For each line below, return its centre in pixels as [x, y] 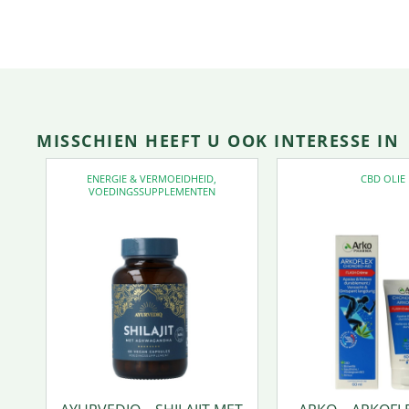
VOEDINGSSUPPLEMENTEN [152, 191]
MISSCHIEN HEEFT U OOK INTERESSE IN [218, 140]
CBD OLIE [383, 178]
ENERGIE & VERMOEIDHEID [151, 178]
